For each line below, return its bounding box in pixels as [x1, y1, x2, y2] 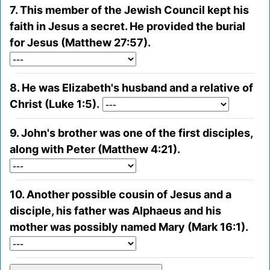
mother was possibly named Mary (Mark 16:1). [10, 221, 248, 234]
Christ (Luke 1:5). [10, 98, 99, 111]
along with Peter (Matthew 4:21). [10, 143, 180, 156]
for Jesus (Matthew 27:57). [10, 36, 151, 49]
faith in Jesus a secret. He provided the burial [10, 20, 245, 33]
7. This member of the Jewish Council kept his [10, 4, 249, 17]
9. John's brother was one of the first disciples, [10, 127, 253, 140]
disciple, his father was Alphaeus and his [10, 204, 221, 218]
